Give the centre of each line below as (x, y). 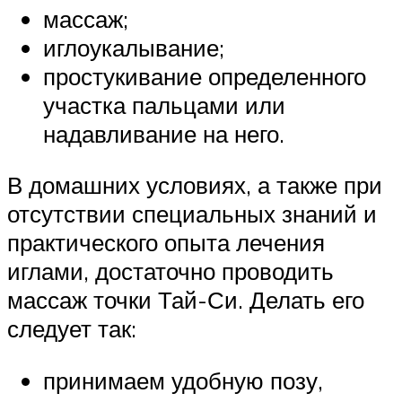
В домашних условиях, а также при (195, 185)
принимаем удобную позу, (183, 380)
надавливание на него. (164, 133)
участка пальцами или (164, 105)
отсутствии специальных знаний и (192, 214)
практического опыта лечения (166, 243)
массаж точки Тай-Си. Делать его (186, 300)
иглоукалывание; (134, 47)
